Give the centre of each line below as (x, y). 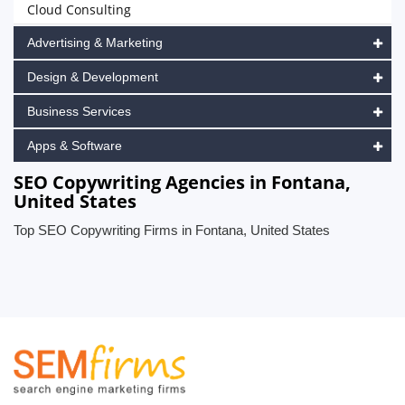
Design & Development (93, 77)
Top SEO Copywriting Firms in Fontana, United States (172, 230)
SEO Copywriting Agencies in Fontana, (182, 182)
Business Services (79, 111)
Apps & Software (75, 146)
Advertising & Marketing (95, 42)
